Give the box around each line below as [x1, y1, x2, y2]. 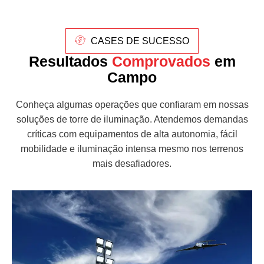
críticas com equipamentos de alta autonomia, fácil [27, 129, 237, 140]
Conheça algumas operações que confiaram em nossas [15, 100, 249, 110]
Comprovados [111, 53, 210, 70]
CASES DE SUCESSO [91, 35, 190, 46]
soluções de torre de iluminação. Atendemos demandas [16, 114, 248, 125]
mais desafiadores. [93, 159, 171, 169]
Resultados [28, 53, 112, 70]
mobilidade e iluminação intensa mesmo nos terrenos [21, 144, 243, 154]
